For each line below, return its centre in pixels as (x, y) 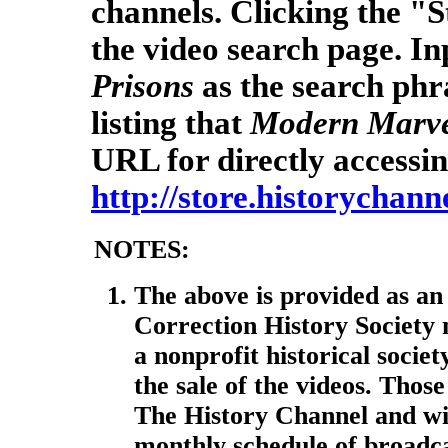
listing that (170, 123)
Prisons (142, 86)
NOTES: (142, 249)
